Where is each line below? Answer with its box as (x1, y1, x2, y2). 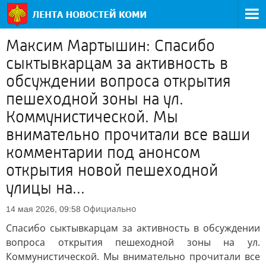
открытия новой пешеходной (6, 161, 218, 180)
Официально (83, 203, 136, 214)
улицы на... (6, 179, 85, 198)
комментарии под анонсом (6, 143, 200, 162)
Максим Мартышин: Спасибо (6, 36, 215, 55)
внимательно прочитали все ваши (6, 125, 250, 144)
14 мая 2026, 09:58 (6, 204, 81, 214)
